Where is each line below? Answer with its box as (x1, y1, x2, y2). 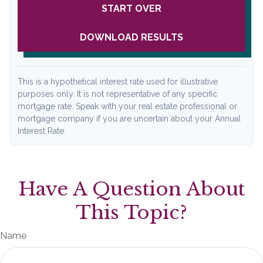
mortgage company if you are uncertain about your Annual (18, 113, 241, 123)
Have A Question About (18, 177, 245, 201)
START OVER (102, 2, 161, 14)
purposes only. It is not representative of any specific (18, 89, 217, 99)
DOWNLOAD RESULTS (80, 31, 183, 43)
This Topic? (76, 200, 187, 224)
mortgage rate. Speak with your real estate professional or (18, 101, 237, 111)
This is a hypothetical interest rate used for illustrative (18, 76, 218, 86)
